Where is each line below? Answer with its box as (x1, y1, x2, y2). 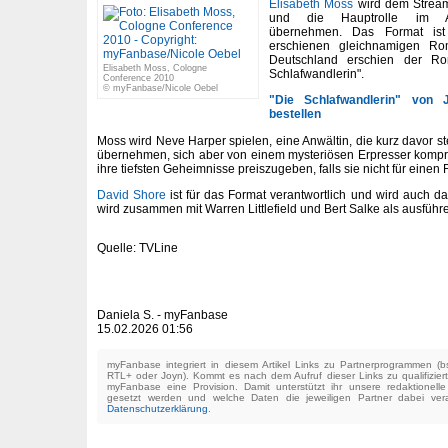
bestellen (269, 107, 321, 122)
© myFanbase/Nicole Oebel (103, 83, 218, 93)
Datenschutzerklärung (107, 402, 208, 414)
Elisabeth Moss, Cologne (103, 63, 207, 73)
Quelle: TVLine (97, 241, 178, 256)
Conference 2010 (103, 73, 174, 83)
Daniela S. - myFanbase (97, 308, 228, 323)
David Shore (97, 188, 167, 203)
